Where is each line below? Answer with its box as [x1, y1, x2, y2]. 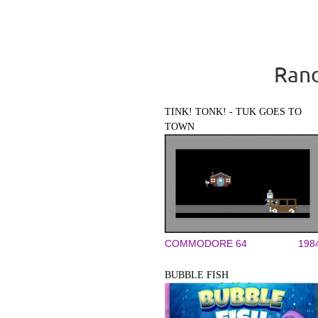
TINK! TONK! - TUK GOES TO [165, 106, 302, 117]
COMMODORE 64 [165, 238, 247, 249]
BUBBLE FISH [165, 270, 229, 280]
